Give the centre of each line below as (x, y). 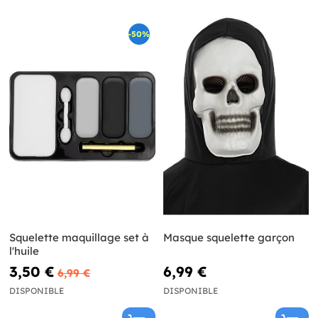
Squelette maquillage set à (79, 237)
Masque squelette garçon (229, 237)
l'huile (24, 251)
